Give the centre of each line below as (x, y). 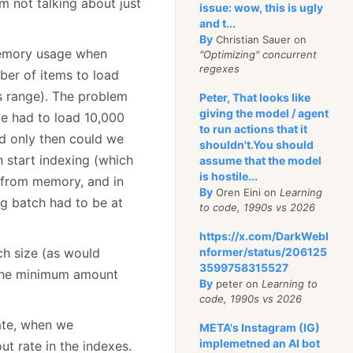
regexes (220, 69)
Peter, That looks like (255, 97)
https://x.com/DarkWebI (264, 236)
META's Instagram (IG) (260, 327)
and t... (218, 23)
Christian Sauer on (260, 39)
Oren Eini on (247, 192)
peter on (238, 284)
